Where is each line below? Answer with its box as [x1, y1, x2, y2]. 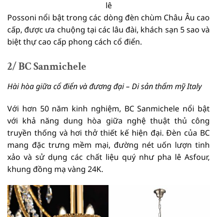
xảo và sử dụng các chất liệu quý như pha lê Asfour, [7, 151, 210, 162]
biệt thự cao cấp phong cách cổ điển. [7, 36, 142, 47]
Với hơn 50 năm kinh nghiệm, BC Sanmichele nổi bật [7, 103, 210, 114]
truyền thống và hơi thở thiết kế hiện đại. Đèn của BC [7, 127, 210, 138]
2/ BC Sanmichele [7, 59, 86, 74]
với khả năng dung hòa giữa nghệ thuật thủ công [7, 115, 210, 126]
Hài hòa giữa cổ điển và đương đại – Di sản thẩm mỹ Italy [7, 80, 201, 92]
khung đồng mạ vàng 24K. [7, 163, 103, 174]
